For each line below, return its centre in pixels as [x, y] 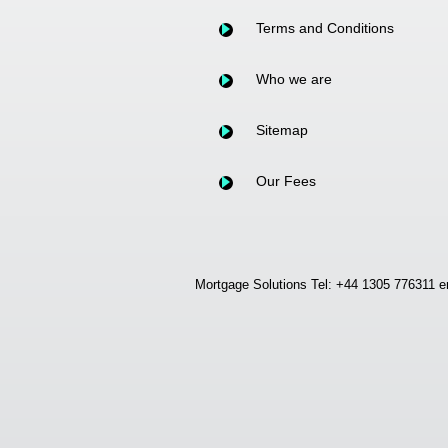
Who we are [293, 79]
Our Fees [285, 181]
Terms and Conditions [324, 28]
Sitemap [281, 130]
